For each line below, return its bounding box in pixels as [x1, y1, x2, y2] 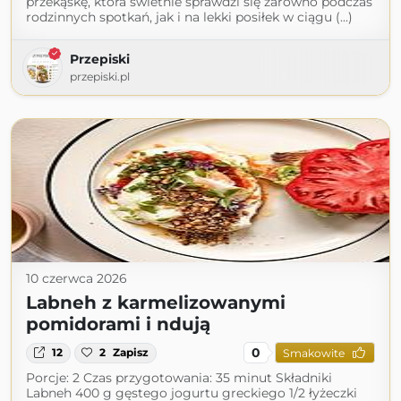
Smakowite [282, 346, 345, 360]
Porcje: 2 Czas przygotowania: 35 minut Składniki [26, 370, 332, 387]
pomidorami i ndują [26, 313, 210, 336]
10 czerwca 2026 [26, 270, 127, 287]
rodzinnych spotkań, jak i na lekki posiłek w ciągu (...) [26, 9, 353, 26]
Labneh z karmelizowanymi [26, 292, 286, 314]
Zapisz [113, 346, 149, 360]
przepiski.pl [70, 70, 130, 84]
